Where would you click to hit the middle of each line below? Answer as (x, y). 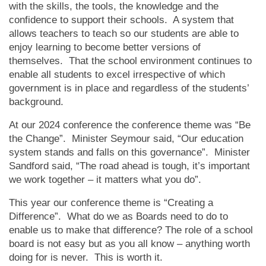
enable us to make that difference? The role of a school (131, 230)
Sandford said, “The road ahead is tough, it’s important (129, 166)
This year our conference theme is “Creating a (111, 203)
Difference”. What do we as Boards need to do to (118, 216)
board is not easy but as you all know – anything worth (129, 244)
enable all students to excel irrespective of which (117, 75)
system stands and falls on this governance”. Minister (129, 152)
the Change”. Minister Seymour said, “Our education (126, 139)
